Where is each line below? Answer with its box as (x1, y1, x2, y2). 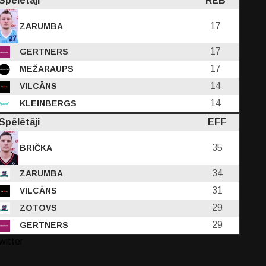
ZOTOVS (17, 203, 57, 213)
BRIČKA (17, 143, 52, 153)
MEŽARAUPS (17, 64, 74, 74)
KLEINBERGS (17, 99, 77, 108)
